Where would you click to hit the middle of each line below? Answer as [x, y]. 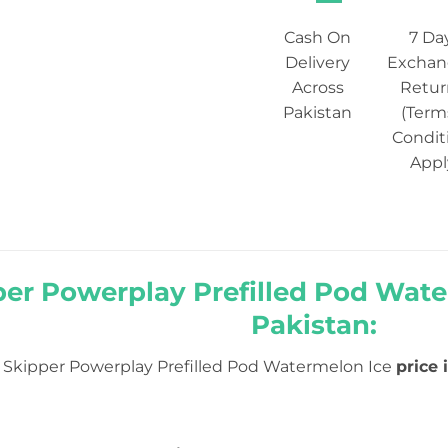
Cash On [318, 37]
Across [317, 87]
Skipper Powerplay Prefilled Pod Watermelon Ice [199, 366]
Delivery [318, 62]
